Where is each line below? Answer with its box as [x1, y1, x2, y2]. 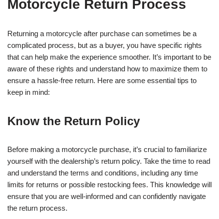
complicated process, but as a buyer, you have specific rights [7, 41, 202, 50]
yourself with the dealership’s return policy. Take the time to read [7, 157, 210, 166]
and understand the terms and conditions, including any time [7, 169, 198, 177]
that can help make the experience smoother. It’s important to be [7, 53, 211, 62]
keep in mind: [7, 88, 50, 97]
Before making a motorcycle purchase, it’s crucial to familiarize [7, 145, 207, 154]
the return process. [7, 204, 67, 213]
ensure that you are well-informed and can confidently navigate [7, 192, 206, 201]
